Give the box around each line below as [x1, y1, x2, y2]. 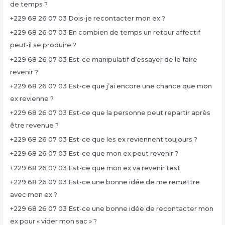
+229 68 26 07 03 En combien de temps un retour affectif [10, 29, 200, 37]
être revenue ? [10, 122, 59, 130]
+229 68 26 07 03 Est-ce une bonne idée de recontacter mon [10, 204, 213, 212]
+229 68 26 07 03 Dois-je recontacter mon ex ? [10, 15, 165, 23]
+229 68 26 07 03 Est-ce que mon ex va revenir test [10, 164, 180, 172]
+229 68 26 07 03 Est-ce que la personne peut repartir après [10, 109, 210, 117]
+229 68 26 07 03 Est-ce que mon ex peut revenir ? [10, 150, 178, 158]
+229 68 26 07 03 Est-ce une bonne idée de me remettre [10, 178, 200, 186]
